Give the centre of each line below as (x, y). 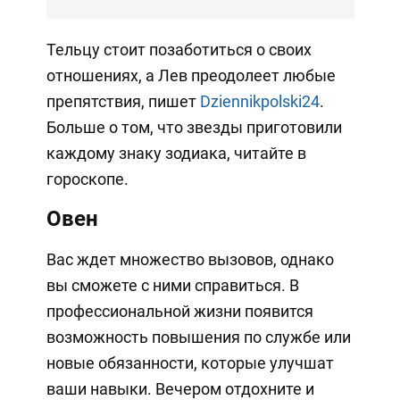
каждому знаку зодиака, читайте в (176, 154)
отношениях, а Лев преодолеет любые (191, 76)
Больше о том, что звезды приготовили (194, 128)
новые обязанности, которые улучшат (190, 363)
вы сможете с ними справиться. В (172, 286)
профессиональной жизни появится (179, 312)
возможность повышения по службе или (198, 337)
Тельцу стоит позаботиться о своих (179, 50)
